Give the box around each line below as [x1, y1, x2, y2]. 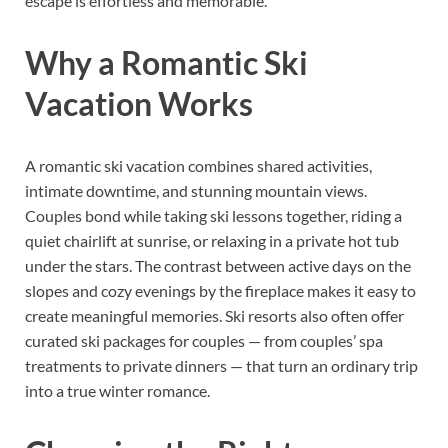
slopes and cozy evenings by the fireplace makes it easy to [25, 281, 416, 301]
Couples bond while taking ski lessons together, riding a [25, 206, 402, 226]
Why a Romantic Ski [25, 43, 308, 83]
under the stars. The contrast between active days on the [25, 256, 411, 276]
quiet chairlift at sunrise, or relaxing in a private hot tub [25, 231, 399, 251]
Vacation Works [25, 84, 253, 124]
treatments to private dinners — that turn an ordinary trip [25, 356, 418, 376]
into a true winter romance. [25, 381, 210, 401]
